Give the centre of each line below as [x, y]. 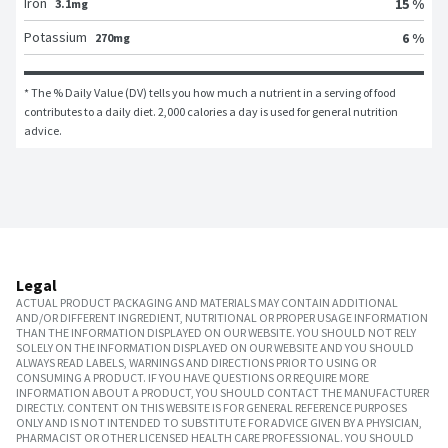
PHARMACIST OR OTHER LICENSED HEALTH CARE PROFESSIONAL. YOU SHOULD [215, 438]
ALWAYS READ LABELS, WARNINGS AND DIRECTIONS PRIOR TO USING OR [196, 363]
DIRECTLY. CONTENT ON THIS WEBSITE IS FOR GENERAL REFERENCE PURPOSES [211, 408]
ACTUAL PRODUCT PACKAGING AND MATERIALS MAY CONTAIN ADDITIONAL [207, 303]
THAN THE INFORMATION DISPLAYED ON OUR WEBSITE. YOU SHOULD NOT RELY [216, 333]
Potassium [55, 37]
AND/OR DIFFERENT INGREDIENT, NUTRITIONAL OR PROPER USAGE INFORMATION [222, 318]
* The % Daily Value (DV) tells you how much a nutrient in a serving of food [210, 93]
